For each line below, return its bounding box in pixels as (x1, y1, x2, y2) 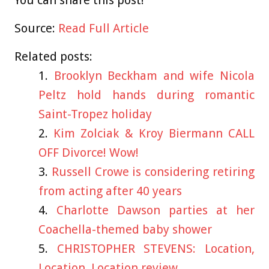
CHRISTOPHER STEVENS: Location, (56, 241, 255, 256)
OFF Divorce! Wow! (38, 145, 139, 160)
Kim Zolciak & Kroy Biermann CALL (53, 125, 255, 141)
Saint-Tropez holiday (38, 106, 152, 121)
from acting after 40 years (38, 183, 182, 198)
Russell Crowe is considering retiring (51, 164, 255, 179)
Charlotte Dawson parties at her (56, 202, 255, 217)
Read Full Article (58, 20, 149, 35)
